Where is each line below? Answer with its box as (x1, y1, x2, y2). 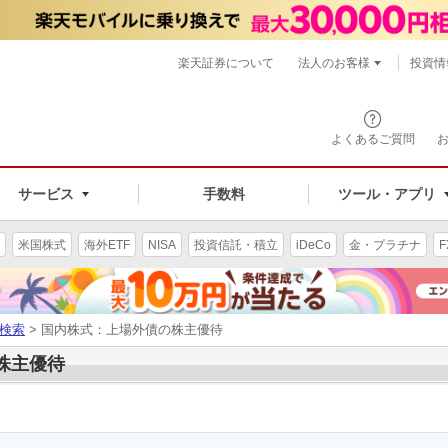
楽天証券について (178, 56, 274, 70)
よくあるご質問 (331, 132, 415, 146)
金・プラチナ (349, 237, 421, 252)
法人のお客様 (298, 56, 370, 70)
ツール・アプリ (337, 185, 436, 202)
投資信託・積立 (194, 237, 278, 252)
